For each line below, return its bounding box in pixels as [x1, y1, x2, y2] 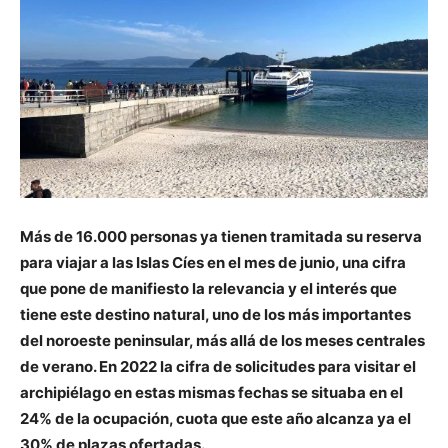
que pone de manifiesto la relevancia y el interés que [20, 279, 397, 298]
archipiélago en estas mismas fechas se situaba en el [20, 383, 403, 402]
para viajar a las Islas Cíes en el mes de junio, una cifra [20, 253, 406, 272]
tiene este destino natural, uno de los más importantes [20, 305, 411, 324]
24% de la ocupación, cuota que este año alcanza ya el [20, 409, 411, 428]
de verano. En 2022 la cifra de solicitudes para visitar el [20, 357, 416, 376]
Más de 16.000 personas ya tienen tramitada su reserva [20, 227, 422, 246]
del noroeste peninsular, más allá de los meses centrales [20, 331, 425, 350]
